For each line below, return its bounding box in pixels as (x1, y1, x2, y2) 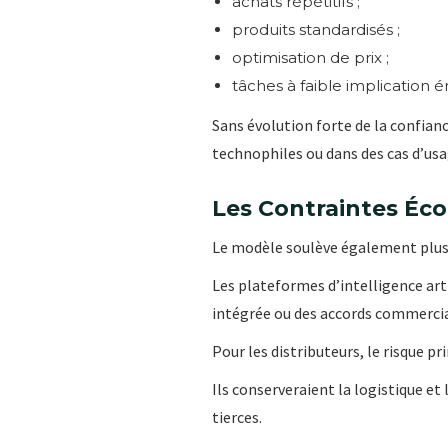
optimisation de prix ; (232, 47, 389, 67)
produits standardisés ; (232, 19, 400, 39)
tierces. (212, 406, 262, 427)
